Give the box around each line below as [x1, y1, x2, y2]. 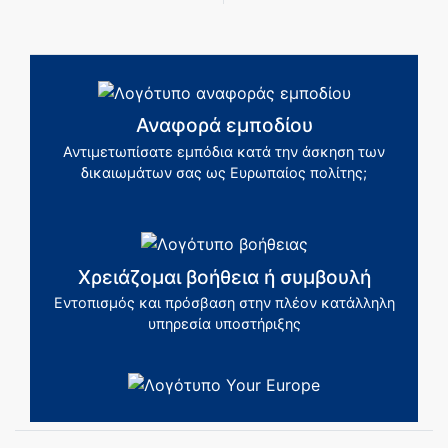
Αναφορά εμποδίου [135, 113, 313, 138]
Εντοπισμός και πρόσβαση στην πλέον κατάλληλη [53, 294, 395, 311]
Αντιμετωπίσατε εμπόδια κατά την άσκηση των [63, 142, 385, 160]
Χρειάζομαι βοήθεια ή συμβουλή [77, 264, 371, 289]
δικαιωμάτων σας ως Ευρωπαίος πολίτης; [81, 163, 367, 181]
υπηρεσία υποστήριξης [147, 315, 301, 332]
